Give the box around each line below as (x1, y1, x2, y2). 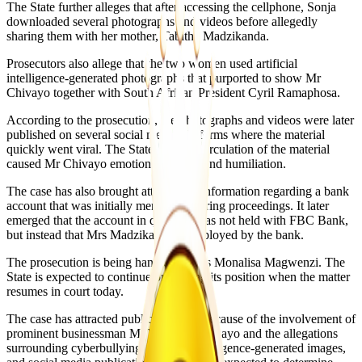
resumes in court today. (6, 284, 124, 298)
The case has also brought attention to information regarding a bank (6, 183, 349, 198)
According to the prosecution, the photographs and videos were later (6, 112, 354, 127)
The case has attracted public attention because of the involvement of (6, 311, 356, 326)
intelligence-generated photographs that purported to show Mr (6, 70, 321, 85)
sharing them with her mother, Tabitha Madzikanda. (6, 28, 269, 43)
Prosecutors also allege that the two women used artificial (6, 56, 297, 70)
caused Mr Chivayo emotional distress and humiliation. (6, 156, 286, 170)
